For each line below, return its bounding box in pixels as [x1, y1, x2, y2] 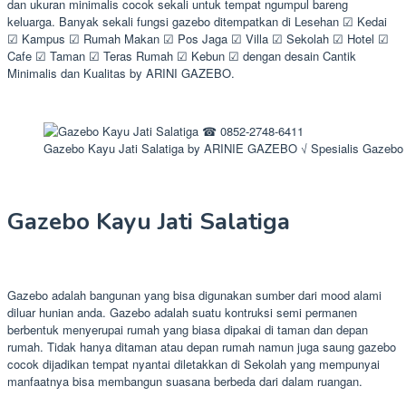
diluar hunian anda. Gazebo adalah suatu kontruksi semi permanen [7, 303, 357, 321]
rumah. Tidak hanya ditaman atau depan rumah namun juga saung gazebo [7, 337, 396, 355]
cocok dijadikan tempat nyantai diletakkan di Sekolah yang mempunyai [7, 354, 380, 372]
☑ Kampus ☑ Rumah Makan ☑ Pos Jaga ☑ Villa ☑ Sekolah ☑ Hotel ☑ [7, 30, 389, 48]
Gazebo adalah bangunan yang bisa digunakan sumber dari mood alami [7, 285, 382, 304]
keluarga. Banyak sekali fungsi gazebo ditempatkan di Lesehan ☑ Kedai [7, 13, 387, 31]
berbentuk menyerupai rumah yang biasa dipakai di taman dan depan [7, 320, 368, 338]
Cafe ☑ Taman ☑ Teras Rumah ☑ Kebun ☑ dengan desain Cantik [7, 47, 356, 65]
